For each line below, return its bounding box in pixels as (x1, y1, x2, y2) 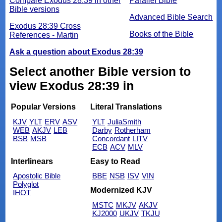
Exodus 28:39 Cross (9, 21, 81, 30)
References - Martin (9, 30, 78, 39)
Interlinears (11, 157, 54, 166)
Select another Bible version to (9, 64, 191, 78)
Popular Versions (11, 103, 76, 111)
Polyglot (13, 180, 39, 189)
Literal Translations (90, 103, 162, 111)
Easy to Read (90, 157, 140, 166)
